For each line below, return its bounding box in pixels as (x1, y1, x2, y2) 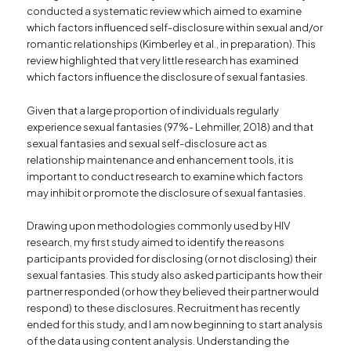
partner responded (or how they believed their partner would (27, 284, 320, 298)
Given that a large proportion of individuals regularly (27, 103, 280, 117)
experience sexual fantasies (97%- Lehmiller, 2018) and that (27, 120, 314, 133)
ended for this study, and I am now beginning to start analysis (27, 317, 324, 331)
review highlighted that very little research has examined (27, 54, 299, 67)
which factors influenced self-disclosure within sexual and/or (27, 21, 324, 34)
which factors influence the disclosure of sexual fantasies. (27, 71, 309, 84)
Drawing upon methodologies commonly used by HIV (27, 219, 291, 232)
